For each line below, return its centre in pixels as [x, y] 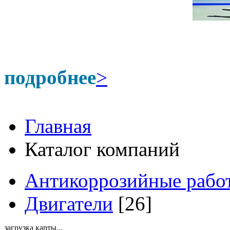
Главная [58, 126]
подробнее [50, 77]
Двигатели [69, 204]
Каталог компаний [102, 149]
